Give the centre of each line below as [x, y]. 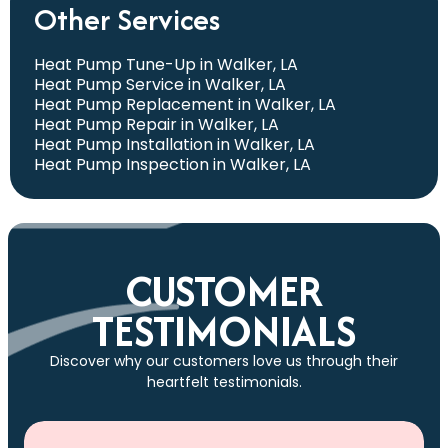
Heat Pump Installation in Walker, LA [174, 145]
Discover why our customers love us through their [224, 361]
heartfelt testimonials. [224, 382]
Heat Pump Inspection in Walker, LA [172, 165]
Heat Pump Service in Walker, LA [160, 85]
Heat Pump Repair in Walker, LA [156, 125]
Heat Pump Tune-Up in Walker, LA [166, 65]
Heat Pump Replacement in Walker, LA [185, 105]
